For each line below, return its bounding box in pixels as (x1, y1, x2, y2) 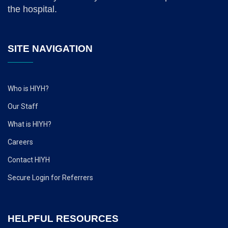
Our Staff (8, 102, 38, 110)
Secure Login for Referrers (8, 173, 93, 182)
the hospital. (8, 4, 57, 14)
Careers (8, 137, 33, 146)
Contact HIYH (8, 155, 50, 164)
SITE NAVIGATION (8, 43, 93, 54)
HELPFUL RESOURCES (8, 213, 119, 224)
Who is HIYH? (8, 84, 49, 93)
